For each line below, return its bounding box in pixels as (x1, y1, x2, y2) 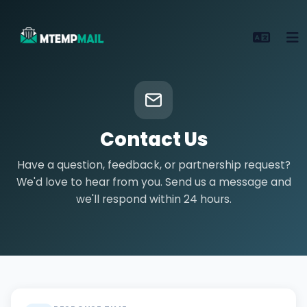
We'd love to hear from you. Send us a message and (16, 175, 291, 189)
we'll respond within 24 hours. (75, 192, 232, 206)
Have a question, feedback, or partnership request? (16, 158, 291, 172)
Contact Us (99, 126, 208, 153)
